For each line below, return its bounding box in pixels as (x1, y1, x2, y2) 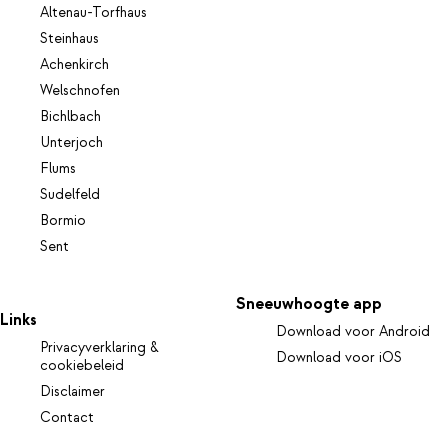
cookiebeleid (40, 357, 124, 376)
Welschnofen (40, 81, 120, 100)
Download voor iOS (276, 349, 403, 368)
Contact (40, 409, 94, 428)
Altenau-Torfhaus (40, 3, 147, 22)
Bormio (40, 211, 86, 230)
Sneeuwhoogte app (236, 294, 383, 315)
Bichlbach (40, 107, 101, 126)
